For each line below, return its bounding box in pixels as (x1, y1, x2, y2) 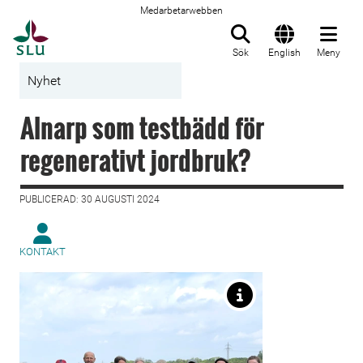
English (268, 47, 301, 58)
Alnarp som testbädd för (20, 109, 264, 147)
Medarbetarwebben (140, 5, 223, 16)
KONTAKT (19, 246, 66, 258)
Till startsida (48, 20, 130, 36)
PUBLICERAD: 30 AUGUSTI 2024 (19, 194, 160, 205)
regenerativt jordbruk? (20, 141, 250, 179)
